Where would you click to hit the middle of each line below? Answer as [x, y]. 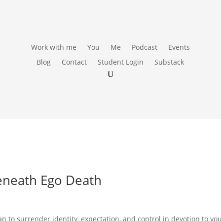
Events [179, 47]
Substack [169, 62]
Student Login [121, 62]
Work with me [54, 47]
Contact [74, 62]
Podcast [144, 47]
